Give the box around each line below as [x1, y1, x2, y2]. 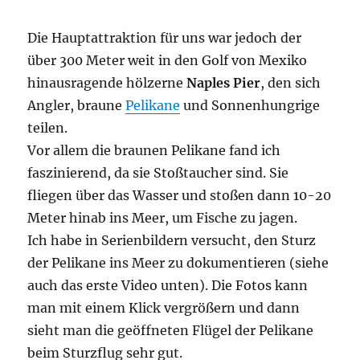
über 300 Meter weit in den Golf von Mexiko [27, 51, 308, 68]
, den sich [260, 74, 321, 91]
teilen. [27, 119, 68, 136]
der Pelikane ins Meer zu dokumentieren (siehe [27, 254, 329, 271]
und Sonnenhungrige [180, 96, 321, 113]
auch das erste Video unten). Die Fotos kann [27, 276, 309, 293]
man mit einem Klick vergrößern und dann [27, 299, 301, 316]
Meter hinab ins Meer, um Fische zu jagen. [27, 209, 298, 226]
